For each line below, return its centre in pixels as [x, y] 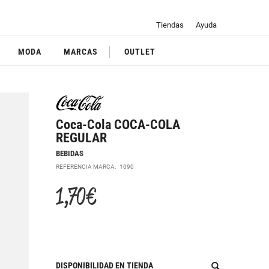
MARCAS [81, 52]
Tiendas [170, 25]
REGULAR [82, 138]
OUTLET [140, 52]
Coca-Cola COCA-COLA [118, 125]
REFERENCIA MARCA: [88, 166]
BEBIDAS [70, 153]
